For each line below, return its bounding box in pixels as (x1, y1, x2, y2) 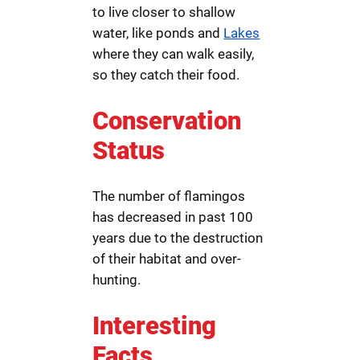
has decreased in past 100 (92, 209, 254, 226)
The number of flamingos (92, 188, 246, 205)
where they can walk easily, (92, 45, 255, 62)
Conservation (92, 105, 242, 136)
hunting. (92, 272, 141, 288)
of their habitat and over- (92, 251, 242, 268)
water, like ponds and (92, 24, 224, 41)
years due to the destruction (92, 230, 264, 247)
